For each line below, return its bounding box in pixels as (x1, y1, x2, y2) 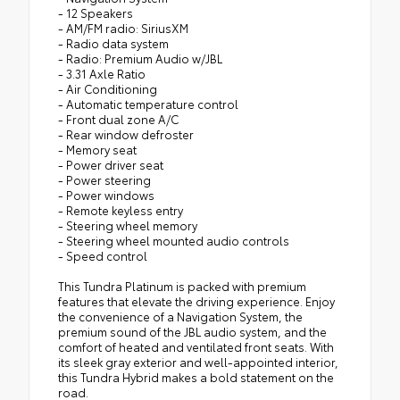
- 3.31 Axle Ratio (58, 65, 146, 82)
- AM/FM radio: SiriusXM (58, 20, 188, 37)
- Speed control (58, 247, 147, 264)
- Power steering (58, 171, 151, 188)
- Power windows (58, 187, 154, 204)
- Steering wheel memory (58, 217, 197, 234)
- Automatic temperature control (58, 96, 238, 112)
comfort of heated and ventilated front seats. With (58, 338, 334, 355)
